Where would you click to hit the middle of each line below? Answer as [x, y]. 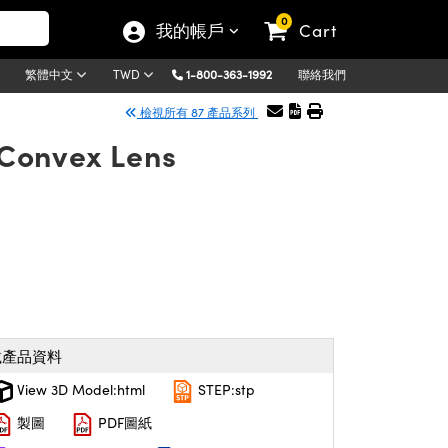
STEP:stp [224, 389]
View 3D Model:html [79, 389]
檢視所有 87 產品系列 [197, 112]
